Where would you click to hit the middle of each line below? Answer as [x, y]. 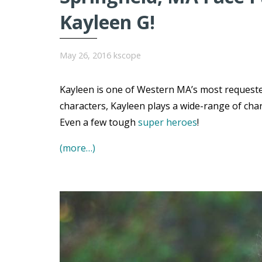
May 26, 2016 [85, 55]
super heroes [168, 122]
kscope [127, 55]
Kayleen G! [107, 22]
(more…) [77, 148]
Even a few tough [99, 122]
